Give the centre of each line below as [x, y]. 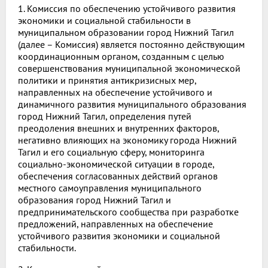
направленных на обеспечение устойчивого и [115, 92]
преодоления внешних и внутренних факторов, [118, 128]
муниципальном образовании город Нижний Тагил [126, 33]
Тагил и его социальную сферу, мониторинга [111, 152]
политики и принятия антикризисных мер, [107, 80]
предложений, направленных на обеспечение [115, 224]
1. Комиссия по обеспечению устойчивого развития [127, 9]
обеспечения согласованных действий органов [118, 176]
